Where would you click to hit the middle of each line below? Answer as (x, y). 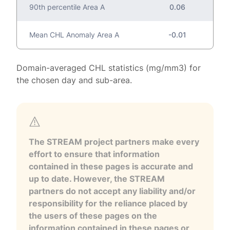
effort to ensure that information (94, 154)
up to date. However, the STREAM (97, 178)
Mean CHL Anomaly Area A (74, 34)
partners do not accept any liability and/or (112, 191)
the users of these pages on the (93, 215)
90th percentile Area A (67, 7)
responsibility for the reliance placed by (108, 203)
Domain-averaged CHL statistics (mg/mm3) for (109, 68)
